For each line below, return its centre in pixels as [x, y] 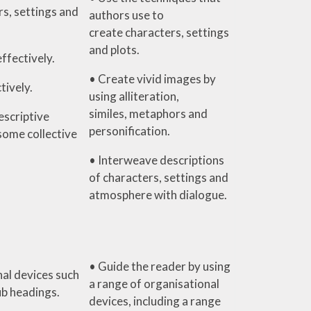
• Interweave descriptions [156, 160]
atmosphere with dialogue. [158, 194]
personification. [129, 131]
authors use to [126, 15]
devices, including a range [154, 301]
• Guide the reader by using [159, 266]
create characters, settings [159, 32]
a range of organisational [154, 283]
